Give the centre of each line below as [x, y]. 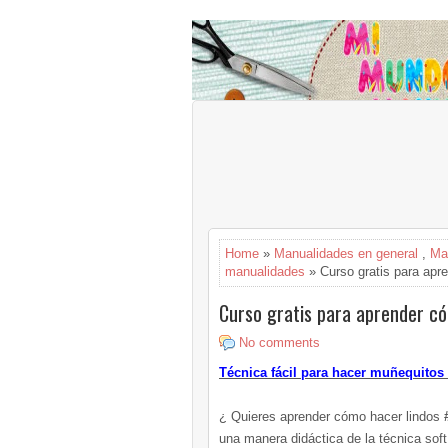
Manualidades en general [346, 253]
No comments [279, 342]
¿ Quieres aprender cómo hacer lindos [329, 416]
